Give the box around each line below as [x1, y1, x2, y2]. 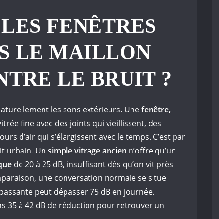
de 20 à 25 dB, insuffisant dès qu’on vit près [12, 159, 173, 170]
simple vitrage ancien [48, 145, 127, 156]
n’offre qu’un [127, 145, 176, 156]
